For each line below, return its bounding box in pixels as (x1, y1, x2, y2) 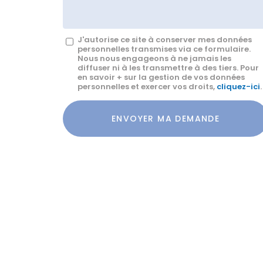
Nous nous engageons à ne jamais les (77, 53, 231, 64)
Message (63, 31, 99, 42)
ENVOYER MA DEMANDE (111, 113, 220, 124)
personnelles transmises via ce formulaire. (77, 43, 251, 55)
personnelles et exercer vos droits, (77, 81, 217, 92)
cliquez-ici (217, 81, 260, 92)
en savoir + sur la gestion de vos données (77, 72, 245, 83)
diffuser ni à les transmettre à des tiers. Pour (77, 62, 259, 73)
